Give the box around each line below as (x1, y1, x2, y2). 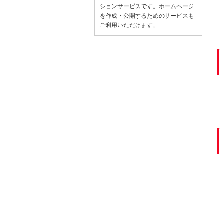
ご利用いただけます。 (100, 21, 159, 28)
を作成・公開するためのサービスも (100, 12, 194, 19)
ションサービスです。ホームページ (100, 2, 194, 10)
